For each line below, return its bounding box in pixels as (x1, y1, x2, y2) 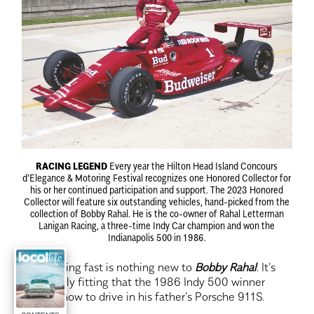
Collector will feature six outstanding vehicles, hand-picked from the (24, 195, 290, 207)
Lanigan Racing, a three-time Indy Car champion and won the (39, 219, 275, 231)
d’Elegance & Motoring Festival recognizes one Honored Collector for (22, 171, 292, 184)
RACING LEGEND (36, 159, 108, 172)
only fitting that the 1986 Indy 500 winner (54, 274, 266, 289)
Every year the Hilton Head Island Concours (107, 159, 278, 172)
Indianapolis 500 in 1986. (107, 231, 206, 243)
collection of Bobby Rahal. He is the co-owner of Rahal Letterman (29, 207, 284, 219)
